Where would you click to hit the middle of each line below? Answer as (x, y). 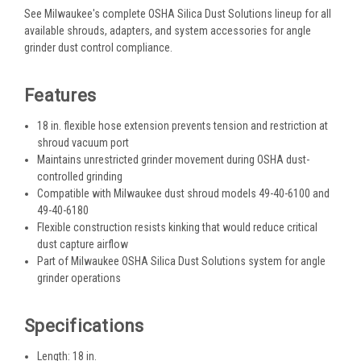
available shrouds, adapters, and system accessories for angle (168, 30)
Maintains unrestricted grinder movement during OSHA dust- (174, 159)
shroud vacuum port (83, 142)
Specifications (84, 326)
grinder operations (79, 278)
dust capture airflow (83, 244)
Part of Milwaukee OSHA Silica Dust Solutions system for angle (182, 261)
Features (60, 95)
